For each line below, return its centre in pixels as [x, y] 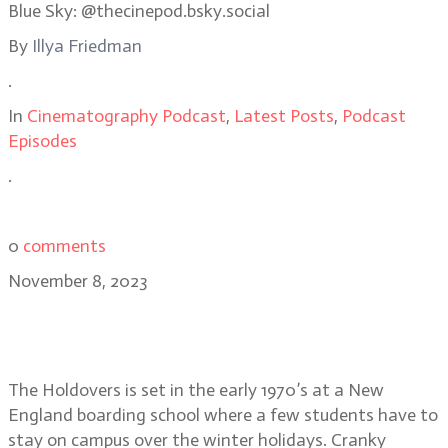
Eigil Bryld [74, 348]
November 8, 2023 [78, 281]
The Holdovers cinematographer [202, 315]
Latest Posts [284, 116]
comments [64, 246]
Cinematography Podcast [126, 116]
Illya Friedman [87, 46]
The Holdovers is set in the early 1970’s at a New [196, 390]
